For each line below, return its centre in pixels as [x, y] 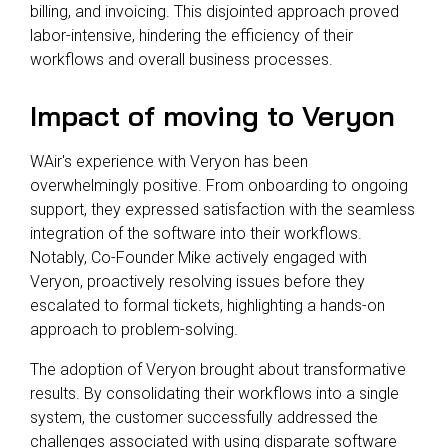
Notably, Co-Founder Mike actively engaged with [198, 257]
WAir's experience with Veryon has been [169, 161]
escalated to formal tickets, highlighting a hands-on [207, 305]
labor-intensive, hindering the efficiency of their [191, 35]
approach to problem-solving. [134, 329]
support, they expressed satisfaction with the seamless [222, 209]
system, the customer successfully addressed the [204, 417]
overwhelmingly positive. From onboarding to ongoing [219, 185]
